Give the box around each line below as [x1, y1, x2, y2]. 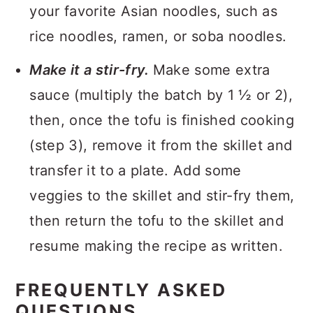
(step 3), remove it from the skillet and [29, 137, 293, 154]
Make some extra [152, 61, 270, 78]
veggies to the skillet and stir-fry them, [29, 187, 295, 204]
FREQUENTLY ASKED [15, 279, 228, 300]
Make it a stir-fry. [29, 61, 153, 78]
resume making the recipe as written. [29, 238, 283, 254]
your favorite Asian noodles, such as [29, 3, 277, 20]
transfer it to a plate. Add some [29, 162, 242, 179]
